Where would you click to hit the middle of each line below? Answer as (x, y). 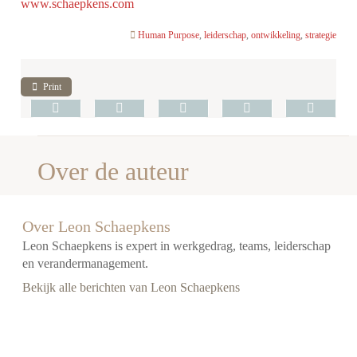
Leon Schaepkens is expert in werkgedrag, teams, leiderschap (177, 246)
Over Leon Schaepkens (97, 227)
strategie (320, 35)
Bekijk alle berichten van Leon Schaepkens (131, 288)
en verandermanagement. (86, 264)
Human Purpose (168, 35)
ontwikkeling (275, 35)
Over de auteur (114, 171)
